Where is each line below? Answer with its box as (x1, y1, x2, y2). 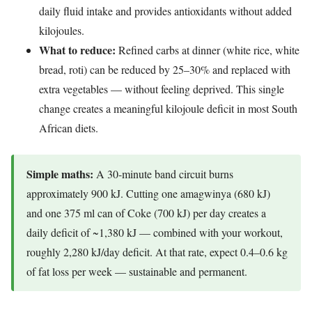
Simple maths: (26, 165, 93, 182)
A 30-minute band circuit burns (93, 166, 233, 181)
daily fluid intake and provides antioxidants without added (39, 3, 292, 18)
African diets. (39, 120, 98, 135)
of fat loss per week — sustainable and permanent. (26, 263, 247, 279)
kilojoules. (39, 22, 84, 38)
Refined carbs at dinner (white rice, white (116, 42, 299, 57)
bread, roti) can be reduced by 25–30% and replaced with (39, 61, 290, 77)
